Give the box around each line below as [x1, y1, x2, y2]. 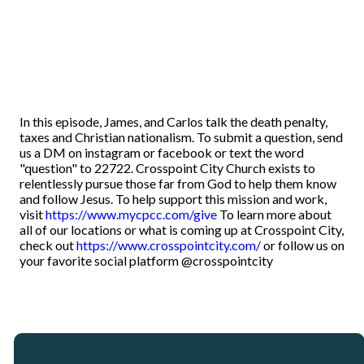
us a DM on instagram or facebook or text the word [19, 145, 304, 161]
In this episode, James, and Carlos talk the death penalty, [19, 114, 327, 130]
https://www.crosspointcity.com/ [76, 237, 261, 253]
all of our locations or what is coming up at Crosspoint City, [19, 222, 344, 238]
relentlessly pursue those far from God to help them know [19, 175, 336, 192]
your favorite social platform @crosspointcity [19, 253, 273, 269]
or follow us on [261, 237, 344, 253]
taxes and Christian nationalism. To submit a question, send [19, 129, 343, 145]
